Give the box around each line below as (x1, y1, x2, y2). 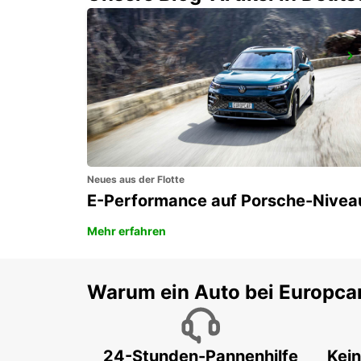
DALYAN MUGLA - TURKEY (106, 71, 249, 85)
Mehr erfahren (87, 223, 166, 238)
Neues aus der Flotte (87, 172, 185, 185)
